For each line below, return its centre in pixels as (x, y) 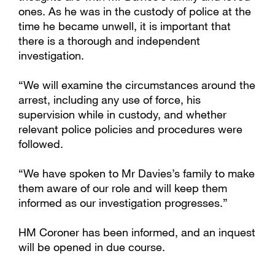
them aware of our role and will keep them (123, 188)
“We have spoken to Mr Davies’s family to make (137, 173)
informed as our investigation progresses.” (123, 203)
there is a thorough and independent (109, 41)
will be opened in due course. (92, 247)
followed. (41, 144)
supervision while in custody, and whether (122, 114)
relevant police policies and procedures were (130, 129)
